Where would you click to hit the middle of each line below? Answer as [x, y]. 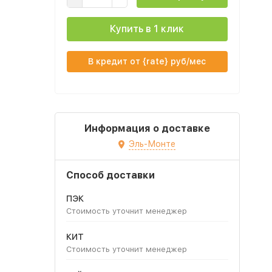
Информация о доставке [147, 128]
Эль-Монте [152, 144]
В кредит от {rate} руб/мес [147, 61]
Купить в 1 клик [147, 29]
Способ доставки [110, 175]
